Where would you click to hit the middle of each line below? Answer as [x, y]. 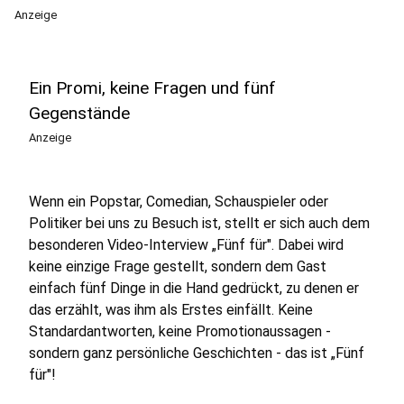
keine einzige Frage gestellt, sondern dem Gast [178, 266]
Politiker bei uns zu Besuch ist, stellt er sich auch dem [199, 223]
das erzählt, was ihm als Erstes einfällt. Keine [171, 310]
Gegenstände [79, 113]
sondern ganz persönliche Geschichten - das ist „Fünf [197, 353]
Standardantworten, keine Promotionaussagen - [180, 331]
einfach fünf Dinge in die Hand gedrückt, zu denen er [194, 288]
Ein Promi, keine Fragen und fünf [152, 88]
